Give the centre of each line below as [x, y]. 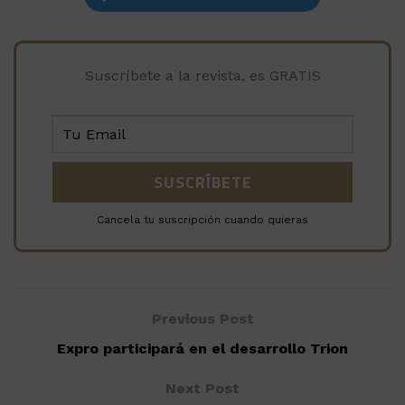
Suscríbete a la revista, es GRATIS [202, 75]
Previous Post [202, 318]
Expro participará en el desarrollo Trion [202, 348]
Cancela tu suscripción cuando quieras [202, 219]
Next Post [202, 388]
